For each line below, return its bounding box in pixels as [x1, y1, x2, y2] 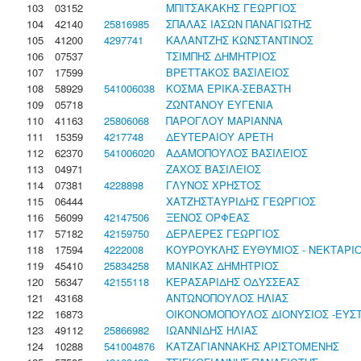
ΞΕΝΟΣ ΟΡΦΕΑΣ [166, 210, 250, 225]
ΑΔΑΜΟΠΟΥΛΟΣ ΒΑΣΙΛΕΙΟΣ [166, 145, 308, 160]
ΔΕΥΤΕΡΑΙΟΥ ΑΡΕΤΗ [166, 129, 273, 144]
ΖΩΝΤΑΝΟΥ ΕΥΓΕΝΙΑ [166, 97, 273, 112]
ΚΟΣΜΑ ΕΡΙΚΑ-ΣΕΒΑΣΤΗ [166, 81, 291, 96]
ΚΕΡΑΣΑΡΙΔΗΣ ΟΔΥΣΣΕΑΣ [166, 274, 300, 289]
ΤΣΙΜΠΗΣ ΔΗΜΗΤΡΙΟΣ [166, 48, 276, 64]
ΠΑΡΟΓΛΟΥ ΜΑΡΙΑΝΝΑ [166, 113, 283, 128]
